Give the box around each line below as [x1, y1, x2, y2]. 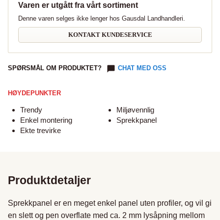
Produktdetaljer [8, 174, 91, 187]
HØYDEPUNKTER [8, 89, 61, 97]
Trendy [20, 106, 42, 114]
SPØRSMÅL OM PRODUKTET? [8, 64, 102, 72]
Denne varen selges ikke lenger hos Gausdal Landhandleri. [18, 15, 185, 22]
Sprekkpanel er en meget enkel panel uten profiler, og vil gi [8, 199, 212, 207]
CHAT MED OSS [118, 64, 166, 72]
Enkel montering [20, 116, 72, 124]
